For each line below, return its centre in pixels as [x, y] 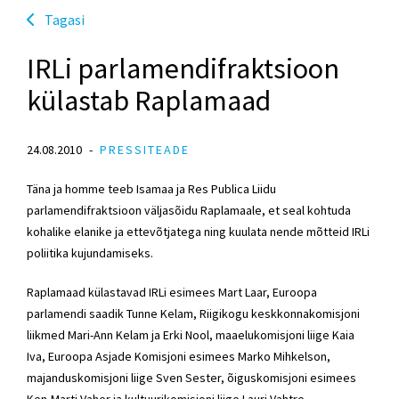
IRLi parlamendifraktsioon [183, 68]
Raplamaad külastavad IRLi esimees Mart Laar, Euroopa [172, 292]
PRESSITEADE [145, 149]
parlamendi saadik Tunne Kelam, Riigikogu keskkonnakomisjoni [193, 313]
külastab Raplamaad [149, 100]
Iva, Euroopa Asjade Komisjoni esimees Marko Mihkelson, [179, 356]
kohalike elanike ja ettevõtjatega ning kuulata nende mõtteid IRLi [198, 231]
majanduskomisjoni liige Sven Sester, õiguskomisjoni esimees [191, 377]
